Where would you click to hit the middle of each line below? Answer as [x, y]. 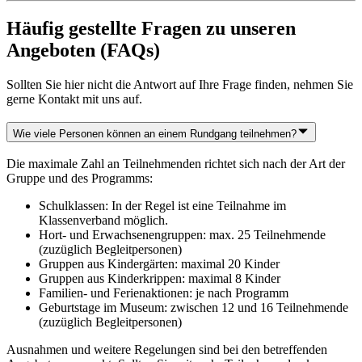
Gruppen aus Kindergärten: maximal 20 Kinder [159, 264]
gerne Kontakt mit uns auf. [74, 99]
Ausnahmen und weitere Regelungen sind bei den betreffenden [167, 350]
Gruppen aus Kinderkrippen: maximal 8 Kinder [160, 279]
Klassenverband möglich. [103, 221]
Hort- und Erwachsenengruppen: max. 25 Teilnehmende [182, 235]
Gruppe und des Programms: [80, 179]
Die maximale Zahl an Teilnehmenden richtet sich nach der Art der [176, 164]
